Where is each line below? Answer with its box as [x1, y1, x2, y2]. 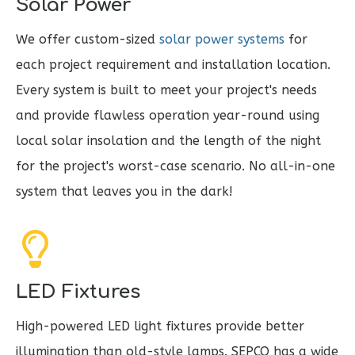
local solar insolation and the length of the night [16, 133, 321, 149]
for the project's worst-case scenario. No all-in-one [16, 158, 335, 174]
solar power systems [159, 32, 284, 48]
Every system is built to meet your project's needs [16, 82, 317, 98]
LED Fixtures [16, 281, 140, 303]
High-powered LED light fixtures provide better [16, 319, 304, 334]
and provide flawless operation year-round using [16, 108, 319, 124]
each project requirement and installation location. [16, 57, 330, 73]
